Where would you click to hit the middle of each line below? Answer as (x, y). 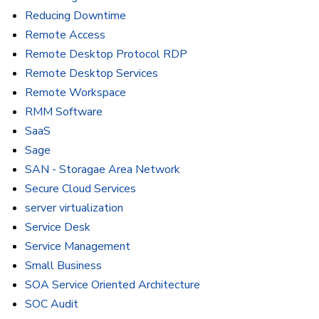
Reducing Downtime (75, 16)
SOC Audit (52, 304)
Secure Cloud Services (80, 189)
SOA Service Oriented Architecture (113, 285)
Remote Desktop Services (91, 74)
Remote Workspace (75, 93)
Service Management (78, 247)
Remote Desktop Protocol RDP (106, 54)
